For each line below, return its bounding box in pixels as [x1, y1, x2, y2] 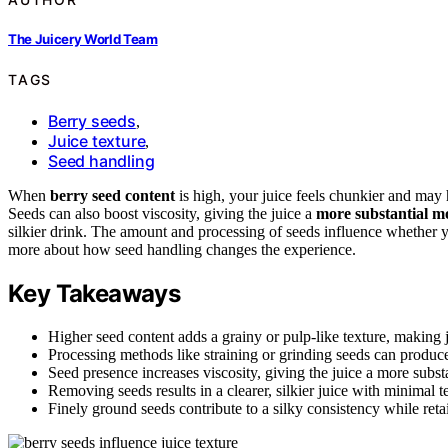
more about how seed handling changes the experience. [8, 241, 356, 258]
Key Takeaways [8, 278, 181, 308]
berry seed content [50, 187, 175, 204]
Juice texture [48, 131, 146, 151]
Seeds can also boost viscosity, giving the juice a [8, 205, 316, 222]
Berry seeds [48, 111, 136, 131]
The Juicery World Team [8, 31, 158, 48]
